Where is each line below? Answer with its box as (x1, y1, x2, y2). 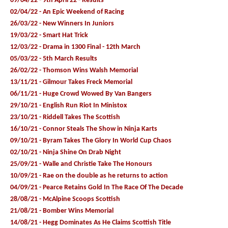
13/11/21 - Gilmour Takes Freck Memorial (10, 78, 132, 86)
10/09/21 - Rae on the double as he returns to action (10, 172, 168, 180)
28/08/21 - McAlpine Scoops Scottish (10, 195, 120, 203)
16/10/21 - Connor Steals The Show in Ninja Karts (10, 125, 157, 133)
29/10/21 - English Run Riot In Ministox (10, 101, 127, 109)
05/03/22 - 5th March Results (10, 54, 97, 63)
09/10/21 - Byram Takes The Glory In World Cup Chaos (10, 136, 172, 145)
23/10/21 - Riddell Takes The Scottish (10, 113, 120, 121)
